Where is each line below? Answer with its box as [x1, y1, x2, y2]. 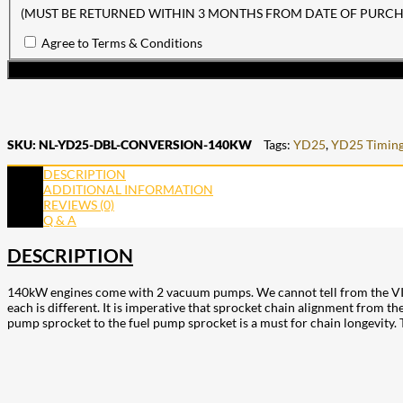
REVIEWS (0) [43, 197, 114, 213]
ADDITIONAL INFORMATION [43, 182, 213, 198]
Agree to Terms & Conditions [40, 35, 202, 51]
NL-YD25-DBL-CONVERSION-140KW [39, 137, 252, 153]
